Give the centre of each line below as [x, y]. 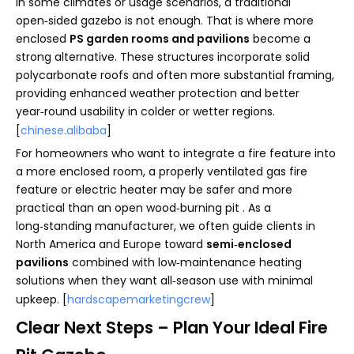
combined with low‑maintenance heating [185, 263]
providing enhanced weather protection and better [158, 94]
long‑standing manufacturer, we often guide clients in [166, 226]
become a [280, 39]
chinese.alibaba [64, 131]
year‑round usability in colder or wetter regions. [145, 112]
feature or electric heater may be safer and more [154, 190]
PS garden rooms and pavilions [160, 39]
